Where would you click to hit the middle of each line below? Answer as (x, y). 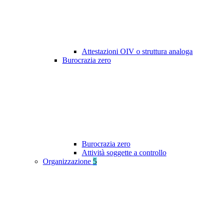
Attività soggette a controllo (124, 153)
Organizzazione (68, 162)
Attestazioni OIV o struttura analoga (137, 52)
